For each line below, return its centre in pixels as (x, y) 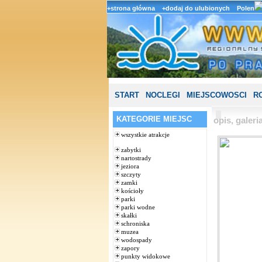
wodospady (137, 240)
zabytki (131, 150)
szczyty (131, 174)
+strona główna (131, 8)
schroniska (135, 223)
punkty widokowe (146, 256)
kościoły (132, 191)
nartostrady (136, 158)
